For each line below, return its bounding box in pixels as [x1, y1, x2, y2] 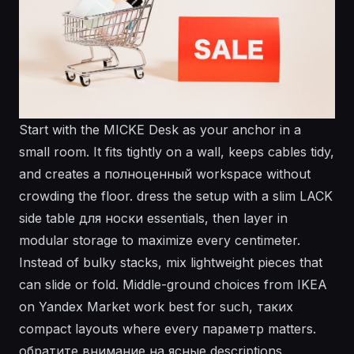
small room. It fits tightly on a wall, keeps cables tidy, [19, 144, 334, 160]
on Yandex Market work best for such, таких [19, 299, 293, 315]
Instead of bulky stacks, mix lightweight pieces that [19, 254, 322, 271]
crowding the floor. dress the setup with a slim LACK [19, 188, 333, 205]
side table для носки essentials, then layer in [19, 210, 288, 227]
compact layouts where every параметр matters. [19, 321, 316, 337]
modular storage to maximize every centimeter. [19, 232, 300, 249]
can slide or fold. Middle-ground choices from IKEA [19, 277, 327, 293]
